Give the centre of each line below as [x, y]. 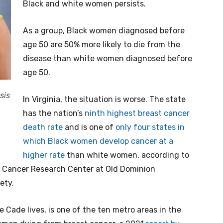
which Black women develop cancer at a [98, 141]
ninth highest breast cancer [137, 113]
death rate [43, 127]
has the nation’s [54, 113]
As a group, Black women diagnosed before [104, 31]
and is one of [89, 127]
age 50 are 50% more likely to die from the [102, 45]
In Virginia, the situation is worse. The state [104, 99]
